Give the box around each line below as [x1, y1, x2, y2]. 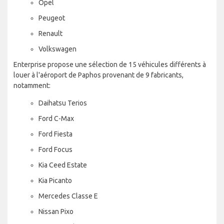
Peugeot [38, 13, 65, 22]
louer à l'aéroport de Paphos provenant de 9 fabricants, [13, 70, 183, 79]
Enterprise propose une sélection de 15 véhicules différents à [13, 60, 206, 68]
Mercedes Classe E [38, 191, 98, 200]
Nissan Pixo [38, 207, 73, 215]
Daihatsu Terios [38, 98, 87, 107]
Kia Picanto [38, 176, 72, 184]
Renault [38, 29, 62, 37]
